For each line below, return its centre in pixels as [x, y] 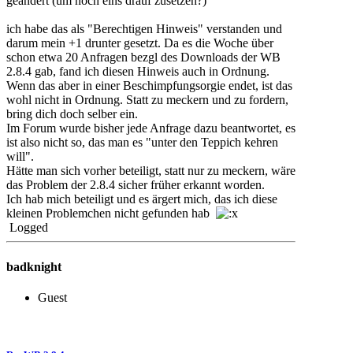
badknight [34, 266]
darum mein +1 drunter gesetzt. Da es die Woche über [140, 43]
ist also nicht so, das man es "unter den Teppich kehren [142, 143]
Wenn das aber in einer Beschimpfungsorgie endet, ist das [149, 86]
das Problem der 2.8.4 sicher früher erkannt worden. [136, 185]
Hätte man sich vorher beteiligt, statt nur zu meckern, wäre [151, 171]
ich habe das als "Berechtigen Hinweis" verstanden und [144, 29]
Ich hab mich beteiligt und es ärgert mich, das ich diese [142, 199]
